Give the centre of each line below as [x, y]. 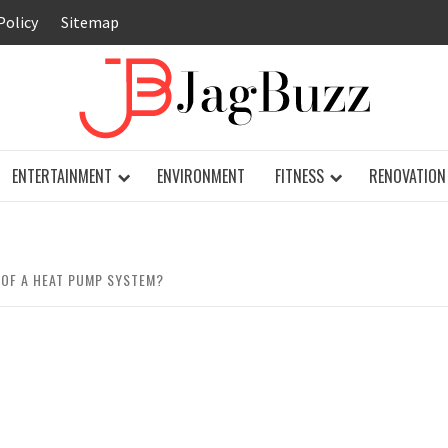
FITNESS [299, 176]
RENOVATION [407, 176]
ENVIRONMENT [201, 176]
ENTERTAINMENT [62, 176]
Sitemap [90, 22]
